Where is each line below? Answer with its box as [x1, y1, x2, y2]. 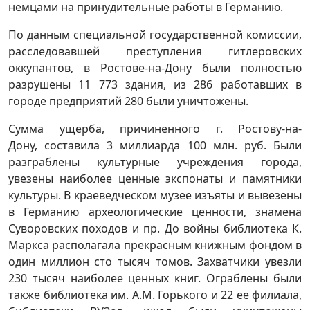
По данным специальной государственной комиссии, [8, 26, 302, 42]
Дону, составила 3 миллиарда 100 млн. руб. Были [8, 137, 302, 153]
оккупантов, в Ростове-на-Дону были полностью [8, 60, 302, 75]
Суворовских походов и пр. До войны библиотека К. [8, 220, 302, 236]
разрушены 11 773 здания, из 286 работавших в [8, 76, 302, 92]
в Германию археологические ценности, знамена [8, 203, 302, 219]
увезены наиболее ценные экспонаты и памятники [8, 170, 302, 186]
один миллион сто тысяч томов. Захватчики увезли [8, 253, 302, 269]
